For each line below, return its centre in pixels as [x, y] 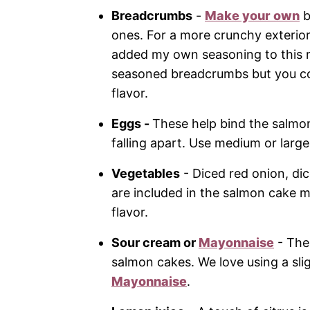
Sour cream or [155, 243]
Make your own [252, 16]
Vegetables [146, 174]
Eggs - [132, 124]
